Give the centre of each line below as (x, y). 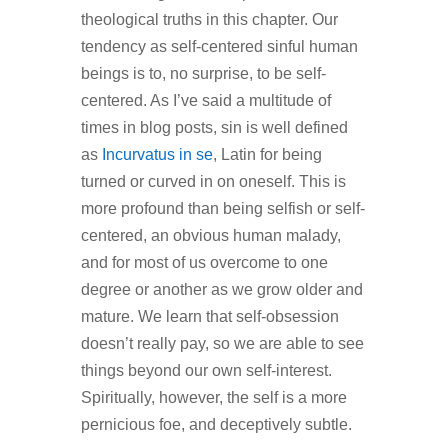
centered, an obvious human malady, (210, 236)
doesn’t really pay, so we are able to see (222, 344)
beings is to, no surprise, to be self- (203, 74)
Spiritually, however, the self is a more (213, 398)
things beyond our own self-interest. (206, 371)
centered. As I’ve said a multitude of (205, 101)
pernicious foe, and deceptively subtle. (216, 425)
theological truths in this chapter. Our (209, 20)
